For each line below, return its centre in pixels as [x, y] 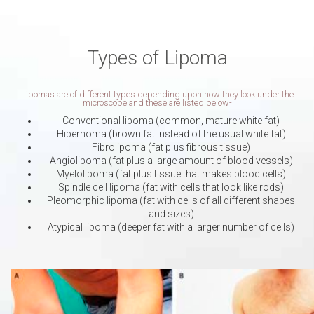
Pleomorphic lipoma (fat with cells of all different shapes [171, 200]
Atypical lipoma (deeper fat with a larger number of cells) [171, 227]
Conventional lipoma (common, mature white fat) [171, 120]
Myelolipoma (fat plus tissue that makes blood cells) [171, 173]
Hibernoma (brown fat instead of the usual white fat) [171, 134]
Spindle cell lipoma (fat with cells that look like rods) [171, 187]
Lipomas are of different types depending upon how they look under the [157, 94]
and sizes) [171, 213]
